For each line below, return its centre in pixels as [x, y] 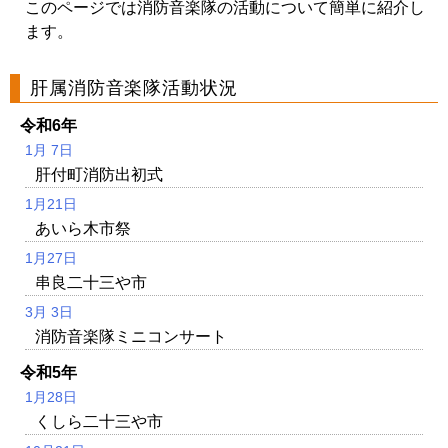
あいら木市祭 [83, 228]
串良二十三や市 [91, 282]
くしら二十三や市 [99, 421]
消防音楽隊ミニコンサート [131, 336]
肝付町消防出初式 [99, 174]
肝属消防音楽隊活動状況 [134, 87]
